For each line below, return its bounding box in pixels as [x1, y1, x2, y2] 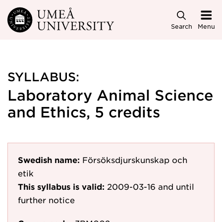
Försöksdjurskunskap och [82, 155, 187, 165]
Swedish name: [18, 155, 80, 165]
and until [158, 181, 194, 191]
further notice [18, 195, 75, 205]
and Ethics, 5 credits [7, 104, 160, 120]
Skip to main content [1, 10, 101, 21]
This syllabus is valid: [18, 181, 105, 191]
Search [170, 22, 192, 30]
